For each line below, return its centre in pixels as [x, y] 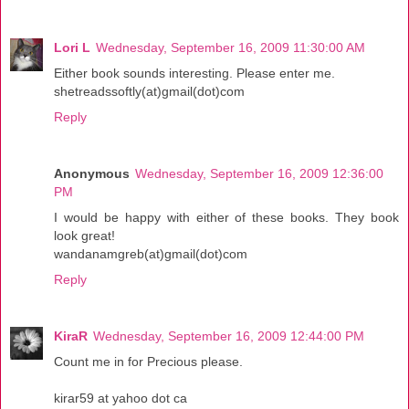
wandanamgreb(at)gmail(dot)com [151, 253]
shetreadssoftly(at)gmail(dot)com [149, 91]
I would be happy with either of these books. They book [226, 217]
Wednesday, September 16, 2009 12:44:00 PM [229, 336]
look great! [84, 235]
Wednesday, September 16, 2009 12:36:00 [259, 173]
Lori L [72, 47]
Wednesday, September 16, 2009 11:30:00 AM [231, 47]
